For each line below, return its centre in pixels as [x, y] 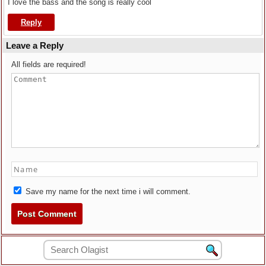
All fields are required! [49, 65]
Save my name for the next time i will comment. [107, 192]
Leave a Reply [35, 46]
